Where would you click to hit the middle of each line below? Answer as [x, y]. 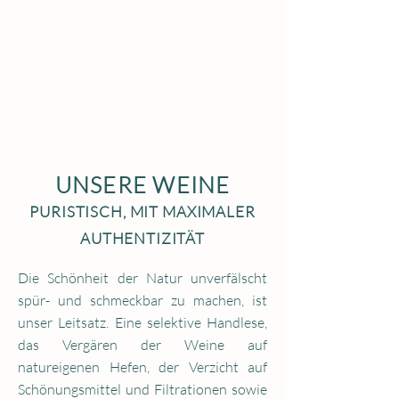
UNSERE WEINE [142, 185]
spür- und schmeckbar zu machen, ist [142, 300]
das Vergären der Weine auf [142, 345]
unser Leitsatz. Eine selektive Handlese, [142, 322]
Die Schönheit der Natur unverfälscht [142, 278]
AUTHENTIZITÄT [142, 238]
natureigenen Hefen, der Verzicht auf [142, 367]
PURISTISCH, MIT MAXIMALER [142, 212]
